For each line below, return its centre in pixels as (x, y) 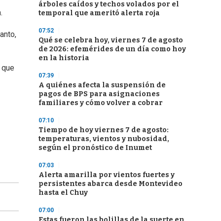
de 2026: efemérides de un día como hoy (112, 49)
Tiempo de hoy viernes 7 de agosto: (104, 130)
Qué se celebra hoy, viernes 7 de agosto (111, 40)
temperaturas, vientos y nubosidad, (104, 139)
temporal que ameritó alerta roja (99, 13)
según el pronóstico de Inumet (95, 148)
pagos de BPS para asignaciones (99, 94)
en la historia (64, 58)
